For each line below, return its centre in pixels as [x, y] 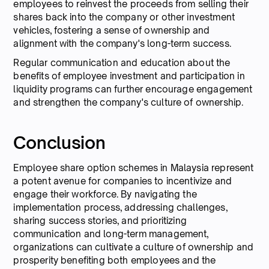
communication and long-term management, [111, 234]
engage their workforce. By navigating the [105, 194]
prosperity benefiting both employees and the [115, 260]
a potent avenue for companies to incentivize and [123, 181]
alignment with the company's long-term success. [122, 43]
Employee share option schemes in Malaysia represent [134, 168]
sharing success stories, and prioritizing [100, 220]
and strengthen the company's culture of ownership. [128, 102]
